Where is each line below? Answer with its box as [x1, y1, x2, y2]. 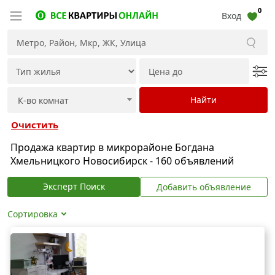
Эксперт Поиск [42, 180, 105, 192]
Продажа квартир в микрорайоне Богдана [10, 140, 214, 154]
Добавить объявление [157, 180, 251, 193]
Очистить [11, 118, 58, 131]
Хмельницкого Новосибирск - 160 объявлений [10, 153, 234, 168]
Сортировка [7, 207, 58, 220]
